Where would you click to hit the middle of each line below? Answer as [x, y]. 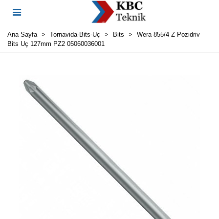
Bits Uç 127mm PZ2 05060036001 [56, 44]
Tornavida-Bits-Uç [75, 34]
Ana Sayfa [22, 34]
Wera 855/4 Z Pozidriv [168, 34]
